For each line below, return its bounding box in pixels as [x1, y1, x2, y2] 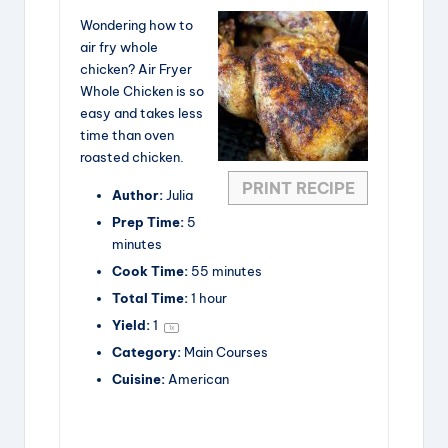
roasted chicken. [80, 148, 184, 165]
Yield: [112, 317, 150, 334]
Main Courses [184, 344, 268, 361]
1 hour [191, 289, 227, 306]
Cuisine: [112, 371, 165, 388]
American [168, 371, 229, 388]
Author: [112, 186, 163, 203]
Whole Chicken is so [80, 82, 204, 99]
